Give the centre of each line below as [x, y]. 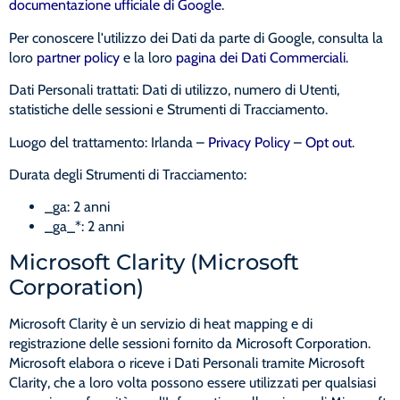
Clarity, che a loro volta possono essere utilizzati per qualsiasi [192, 382]
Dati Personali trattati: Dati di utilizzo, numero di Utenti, [174, 90]
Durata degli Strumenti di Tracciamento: [128, 175]
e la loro [148, 57]
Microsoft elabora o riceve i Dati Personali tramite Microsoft [187, 362]
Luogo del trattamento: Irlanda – [108, 142]
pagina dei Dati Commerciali [261, 57]
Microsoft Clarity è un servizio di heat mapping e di [161, 323]
